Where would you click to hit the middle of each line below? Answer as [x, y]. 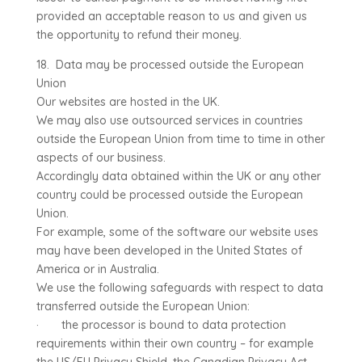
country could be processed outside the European [169, 195]
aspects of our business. [101, 158]
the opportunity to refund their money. [139, 35]
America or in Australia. [97, 269]
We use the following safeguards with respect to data [179, 288]
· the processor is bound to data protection [161, 325]
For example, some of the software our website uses [177, 232]
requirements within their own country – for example [175, 343]
